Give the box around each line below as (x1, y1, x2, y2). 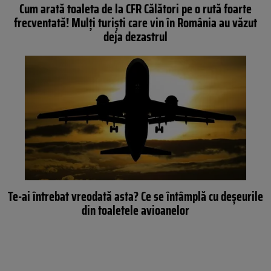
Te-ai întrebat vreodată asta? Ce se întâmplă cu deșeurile (8, 186, 263, 206)
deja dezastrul (103, 27, 168, 47)
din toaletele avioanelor (82, 200, 189, 220)
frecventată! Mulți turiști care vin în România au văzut (14, 13, 257, 33)
